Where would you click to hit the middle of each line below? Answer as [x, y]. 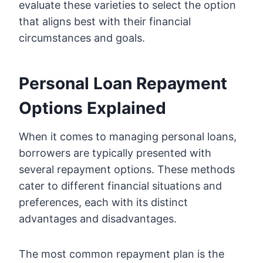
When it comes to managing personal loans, [128, 137]
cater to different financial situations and [120, 186]
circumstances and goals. [82, 38]
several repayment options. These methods [127, 170]
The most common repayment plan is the [122, 254]
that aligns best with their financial [105, 22]
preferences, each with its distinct [103, 203]
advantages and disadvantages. [98, 219]
